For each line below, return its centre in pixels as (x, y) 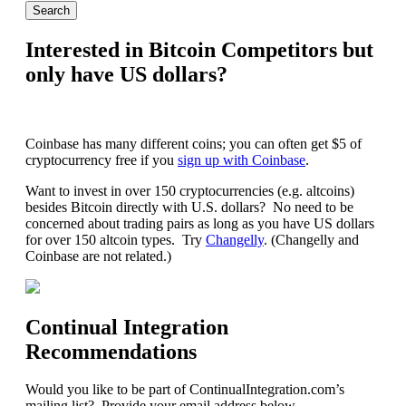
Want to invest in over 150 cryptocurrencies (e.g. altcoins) (190, 190)
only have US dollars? (126, 74)
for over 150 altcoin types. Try (116, 239)
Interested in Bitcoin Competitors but (199, 49)
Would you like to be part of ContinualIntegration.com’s (185, 390)
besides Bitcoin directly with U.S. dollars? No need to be (189, 207)
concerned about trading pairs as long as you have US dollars (200, 223)
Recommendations (111, 351)
